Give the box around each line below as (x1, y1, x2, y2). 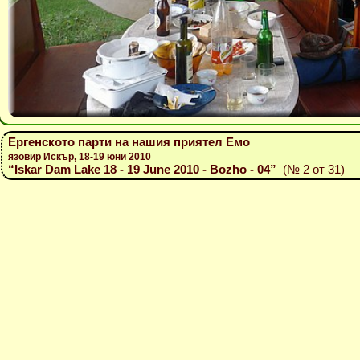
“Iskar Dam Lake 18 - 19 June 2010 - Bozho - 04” (8, 162, 276, 176)
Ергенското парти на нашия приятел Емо (8, 135, 250, 149)
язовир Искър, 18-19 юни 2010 (8, 151, 151, 162)
